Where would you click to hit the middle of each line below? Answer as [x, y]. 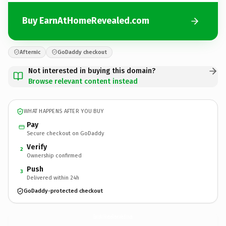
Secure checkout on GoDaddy [65, 133]
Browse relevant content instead [83, 81]
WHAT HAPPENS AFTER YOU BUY [64, 111]
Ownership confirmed [54, 155]
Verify [37, 147]
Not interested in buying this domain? [92, 71]
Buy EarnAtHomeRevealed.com [86, 21]
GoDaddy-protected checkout [63, 191]
